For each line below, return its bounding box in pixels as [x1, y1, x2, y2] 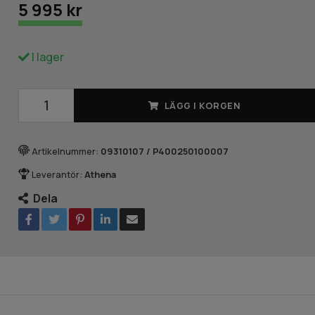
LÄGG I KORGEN [164, 98, 241, 112]
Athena [84, 167, 117, 181]
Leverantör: [32, 167, 83, 181]
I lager [30, 49, 65, 65]
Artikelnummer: [32, 144, 99, 157]
